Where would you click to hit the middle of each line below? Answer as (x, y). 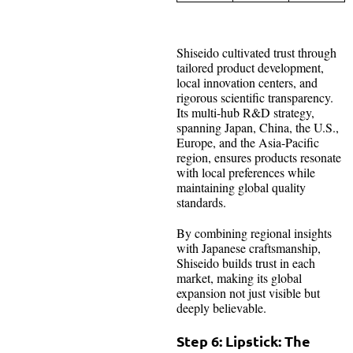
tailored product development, (250, 68)
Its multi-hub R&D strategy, (245, 113)
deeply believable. (221, 308)
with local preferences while (246, 173)
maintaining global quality (241, 188)
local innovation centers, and (247, 83)
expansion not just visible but (248, 293)
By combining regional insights (254, 233)
